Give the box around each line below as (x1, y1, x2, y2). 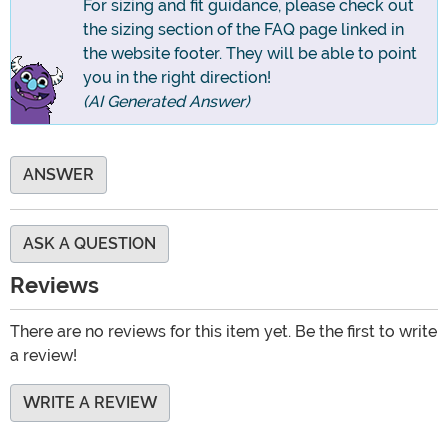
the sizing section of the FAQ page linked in (83, 20, 404, 40)
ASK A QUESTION (23, 234, 156, 254)
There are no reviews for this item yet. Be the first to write (10, 322, 437, 342)
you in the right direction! (83, 68, 271, 88)
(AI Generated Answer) (83, 92, 250, 112)
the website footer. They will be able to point (83, 44, 417, 64)
